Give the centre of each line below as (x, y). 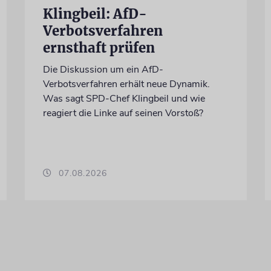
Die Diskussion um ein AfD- (103, 69)
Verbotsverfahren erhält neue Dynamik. (126, 84)
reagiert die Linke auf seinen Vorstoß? (123, 113)
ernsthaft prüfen (99, 47)
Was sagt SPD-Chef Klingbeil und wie (124, 98)
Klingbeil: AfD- (95, 14)
